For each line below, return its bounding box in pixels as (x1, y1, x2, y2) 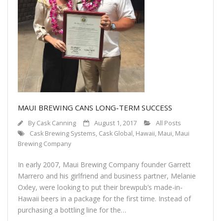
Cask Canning (37, 118, 76, 127)
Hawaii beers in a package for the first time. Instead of (18, 193, 191, 203)
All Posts (156, 118, 181, 127)
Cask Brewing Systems (30, 129, 96, 138)
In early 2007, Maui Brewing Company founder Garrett (18, 159, 191, 169)
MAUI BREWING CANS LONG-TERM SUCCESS (18, 102, 172, 112)
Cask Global (99, 129, 133, 138)
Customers (18, 27, 55, 37)
